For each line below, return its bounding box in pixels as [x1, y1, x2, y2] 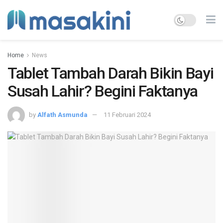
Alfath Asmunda [37, 111, 88, 118]
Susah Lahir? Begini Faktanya [7, 82, 198, 101]
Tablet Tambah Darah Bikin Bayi [7, 64, 214, 83]
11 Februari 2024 [104, 111, 151, 118]
